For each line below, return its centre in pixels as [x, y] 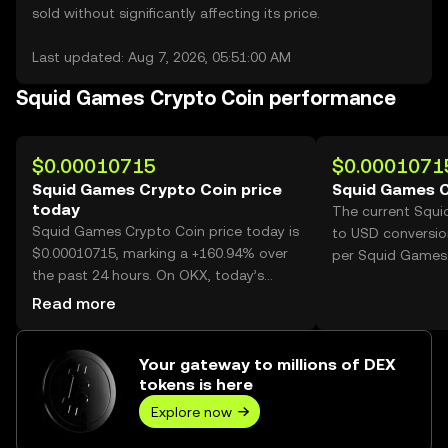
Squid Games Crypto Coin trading [144, 297]
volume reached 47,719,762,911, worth [158, 319]
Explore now [191, 411]
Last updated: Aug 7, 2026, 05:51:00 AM [161, 57]
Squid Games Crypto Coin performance [206, 98]
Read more [74, 303]
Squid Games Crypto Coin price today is [165, 231]
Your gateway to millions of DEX [267, 364]
